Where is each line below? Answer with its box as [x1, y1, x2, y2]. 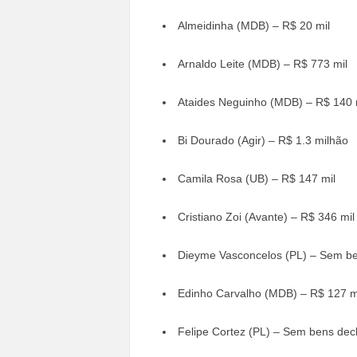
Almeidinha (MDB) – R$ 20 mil [177, 18, 330, 32]
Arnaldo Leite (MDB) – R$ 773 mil [177, 57, 347, 70]
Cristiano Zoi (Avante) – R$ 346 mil [177, 210, 355, 223]
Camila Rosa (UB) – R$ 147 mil [177, 171, 335, 185]
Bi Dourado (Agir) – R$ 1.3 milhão [177, 133, 348, 147]
